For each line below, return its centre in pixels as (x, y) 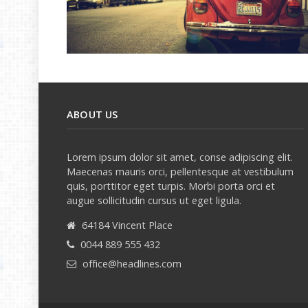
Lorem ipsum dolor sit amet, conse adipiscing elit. (180, 157)
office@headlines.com (132, 263)
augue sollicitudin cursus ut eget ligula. (154, 200)
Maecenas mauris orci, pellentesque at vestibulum (180, 171)
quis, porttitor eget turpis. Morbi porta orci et (171, 186)
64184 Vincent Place (127, 225)
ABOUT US (92, 114)
